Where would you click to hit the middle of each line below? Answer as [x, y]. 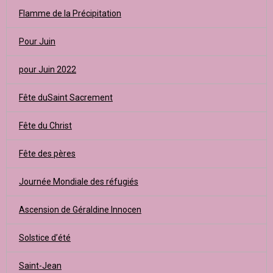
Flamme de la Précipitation [70, 13]
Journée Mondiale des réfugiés [79, 182]
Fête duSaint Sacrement [66, 97]
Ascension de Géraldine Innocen [80, 210]
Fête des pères [47, 154]
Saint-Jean [40, 266]
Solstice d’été [45, 238]
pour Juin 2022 [48, 69]
